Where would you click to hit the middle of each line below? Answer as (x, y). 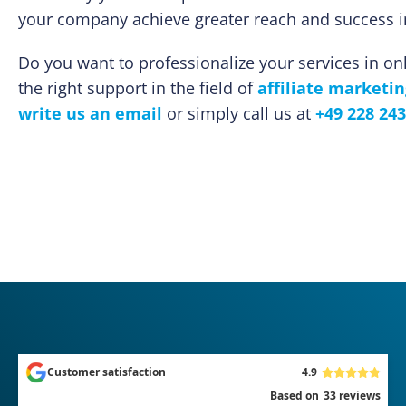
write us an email (90, 114)
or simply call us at (239, 114)
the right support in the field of (138, 88)
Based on (294, 396)
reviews (358, 396)
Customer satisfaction (106, 372)
